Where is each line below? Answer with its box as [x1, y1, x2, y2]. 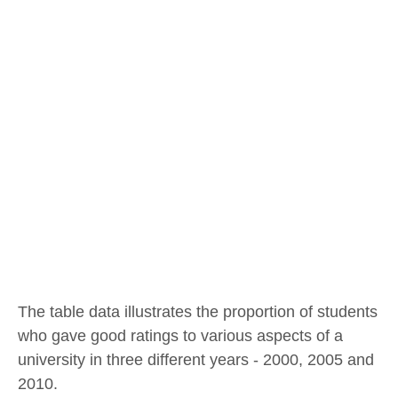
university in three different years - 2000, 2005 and [18, 351, 374, 370]
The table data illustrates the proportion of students [18, 303, 378, 322]
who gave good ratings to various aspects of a [18, 327, 343, 346]
